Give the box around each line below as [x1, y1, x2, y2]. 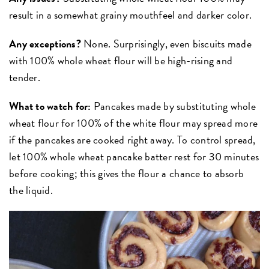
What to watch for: [9, 98, 94, 115]
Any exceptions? [9, 35, 81, 52]
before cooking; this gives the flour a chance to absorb [9, 165, 244, 182]
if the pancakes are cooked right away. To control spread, [9, 131, 256, 148]
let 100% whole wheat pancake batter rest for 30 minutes [9, 148, 259, 165]
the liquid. [9, 182, 53, 199]
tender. [9, 69, 40, 86]
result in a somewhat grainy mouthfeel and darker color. [9, 7, 252, 23]
